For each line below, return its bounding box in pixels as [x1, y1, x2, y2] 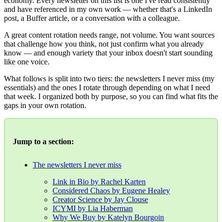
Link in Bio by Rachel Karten [53, 177, 146, 186]
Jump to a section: [13, 137, 74, 146]
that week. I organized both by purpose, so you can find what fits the [4, 92, 218, 101]
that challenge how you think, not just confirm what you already [4, 39, 204, 48]
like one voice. [4, 57, 50, 66]
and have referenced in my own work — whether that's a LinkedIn [4, 4, 212, 13]
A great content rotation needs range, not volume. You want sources [4, 30, 215, 39]
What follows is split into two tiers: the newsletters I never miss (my [4, 74, 215, 83]
